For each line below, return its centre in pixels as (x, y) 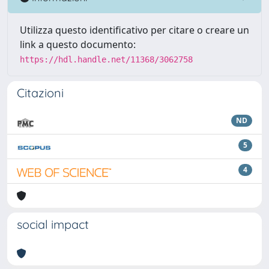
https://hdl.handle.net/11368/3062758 (106, 59)
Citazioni (40, 93)
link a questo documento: (78, 44)
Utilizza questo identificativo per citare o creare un (134, 30)
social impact (53, 224)
